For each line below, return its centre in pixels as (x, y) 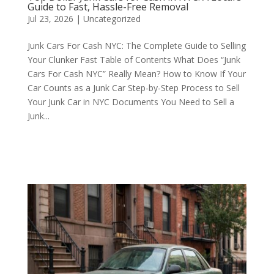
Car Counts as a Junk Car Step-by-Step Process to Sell (133, 88)
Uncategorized (112, 19)
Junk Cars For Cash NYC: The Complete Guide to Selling (136, 46)
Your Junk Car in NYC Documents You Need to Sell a (131, 102)
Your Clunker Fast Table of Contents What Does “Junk (134, 60)
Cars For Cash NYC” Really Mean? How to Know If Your (136, 74)
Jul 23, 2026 (50, 19)
